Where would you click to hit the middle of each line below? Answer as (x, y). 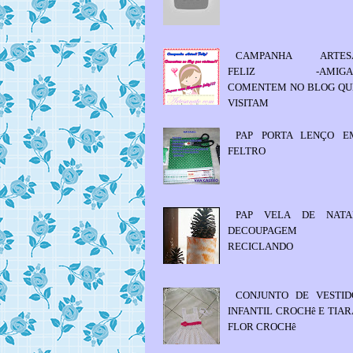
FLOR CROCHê (262, 326)
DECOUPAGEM (263, 231)
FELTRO (247, 151)
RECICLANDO (261, 247)
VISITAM (249, 103)
